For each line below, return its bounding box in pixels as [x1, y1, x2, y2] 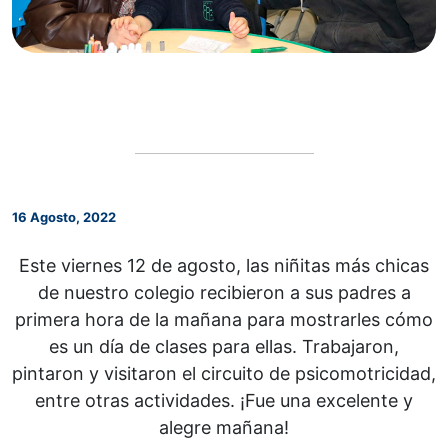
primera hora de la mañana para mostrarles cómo [15, 309, 433, 331]
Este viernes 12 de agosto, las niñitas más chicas [19, 255, 429, 277]
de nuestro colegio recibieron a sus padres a [37, 282, 411, 304]
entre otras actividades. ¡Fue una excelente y [35, 390, 413, 412]
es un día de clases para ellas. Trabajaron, [49, 336, 399, 358]
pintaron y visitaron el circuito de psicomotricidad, [12, 363, 436, 385]
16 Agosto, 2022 [12, 209, 116, 226]
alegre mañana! [159, 417, 289, 439]
